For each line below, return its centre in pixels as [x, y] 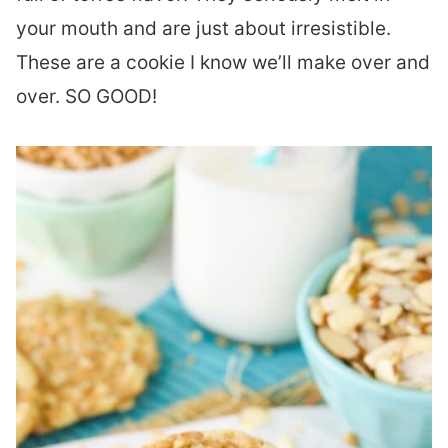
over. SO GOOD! [86, 96]
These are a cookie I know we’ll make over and [223, 62]
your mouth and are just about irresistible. [203, 28]
